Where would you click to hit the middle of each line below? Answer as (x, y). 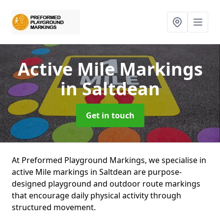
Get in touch (110, 115)
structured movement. (54, 207)
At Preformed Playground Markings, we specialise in (109, 160)
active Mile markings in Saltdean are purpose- (97, 172)
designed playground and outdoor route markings (106, 184)
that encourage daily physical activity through (96, 195)
